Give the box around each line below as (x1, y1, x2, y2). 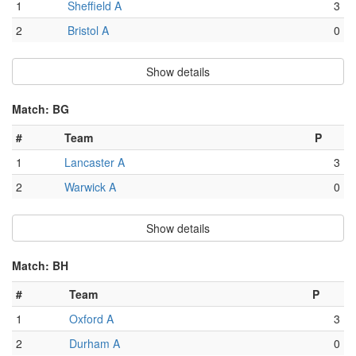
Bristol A (68, 22, 109, 39)
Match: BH (12, 257, 68, 274)
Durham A (69, 335, 120, 352)
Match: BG (12, 101, 69, 118)
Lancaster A (64, 154, 125, 171)
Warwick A (64, 179, 116, 195)
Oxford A (69, 311, 114, 327)
